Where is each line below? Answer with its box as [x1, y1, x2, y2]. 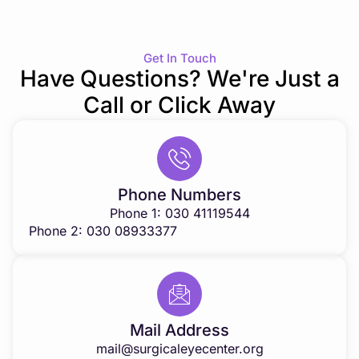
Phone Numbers [118, 184, 241, 204]
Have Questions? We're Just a [19, 64, 340, 92]
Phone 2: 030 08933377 [29, 222, 177, 239]
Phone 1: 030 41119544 [109, 204, 250, 221]
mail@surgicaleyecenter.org [95, 340, 264, 357]
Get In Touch [143, 50, 216, 66]
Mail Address [130, 320, 229, 340]
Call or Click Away [83, 91, 276, 119]
